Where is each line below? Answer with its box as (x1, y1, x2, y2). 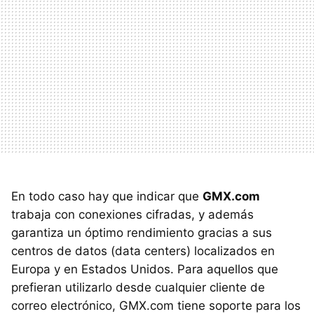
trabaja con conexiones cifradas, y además (11, 207, 254, 221)
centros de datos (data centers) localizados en (11, 243, 275, 258)
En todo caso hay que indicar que (11, 189, 203, 203)
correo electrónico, (11, 298, 119, 313)
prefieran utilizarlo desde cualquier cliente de (11, 280, 265, 294)
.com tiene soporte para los (146, 298, 301, 313)
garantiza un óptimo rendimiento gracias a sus (11, 225, 272, 240)
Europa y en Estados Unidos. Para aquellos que (11, 261, 278, 276)
